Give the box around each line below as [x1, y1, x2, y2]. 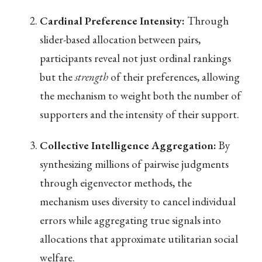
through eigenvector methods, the [39, 175, 192, 191]
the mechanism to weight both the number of [39, 88, 241, 104]
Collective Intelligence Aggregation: [39, 138, 216, 153]
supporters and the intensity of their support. [39, 107, 239, 122]
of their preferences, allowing [108, 70, 240, 85]
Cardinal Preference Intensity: [39, 13, 185, 29]
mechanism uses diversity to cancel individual [39, 194, 236, 209]
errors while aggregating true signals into [39, 213, 221, 228]
